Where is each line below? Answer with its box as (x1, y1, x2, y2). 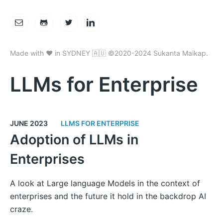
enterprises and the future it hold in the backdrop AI (9, 191, 206, 201)
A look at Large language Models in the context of (9, 178, 200, 188)
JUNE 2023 (9, 118, 48, 127)
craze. (9, 204, 33, 214)
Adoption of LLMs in (9, 131, 138, 148)
